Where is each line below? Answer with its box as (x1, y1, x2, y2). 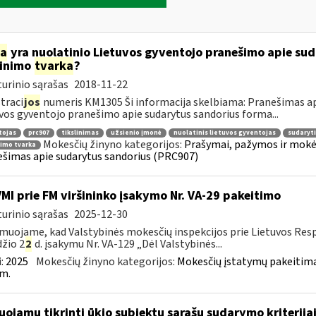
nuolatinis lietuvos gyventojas (173, 128, 276, 138)
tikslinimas (61, 128, 99, 138)
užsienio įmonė (110, 128, 162, 138)
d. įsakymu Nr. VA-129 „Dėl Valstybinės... (32, 236, 222, 252)
